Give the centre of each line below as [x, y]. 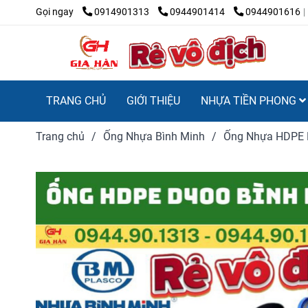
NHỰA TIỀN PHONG [250, 100]
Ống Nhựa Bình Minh [154, 136]
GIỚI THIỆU [153, 100]
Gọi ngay [55, 12]
